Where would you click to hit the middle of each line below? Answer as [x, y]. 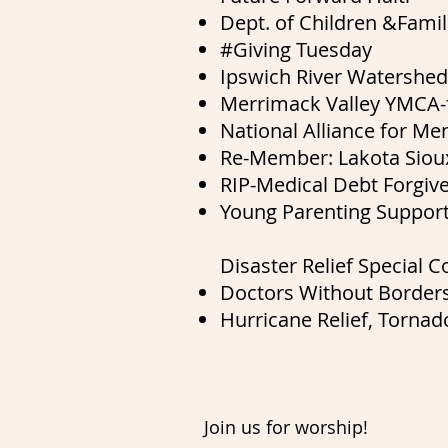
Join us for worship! [286, 426]
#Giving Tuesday [296, 49]
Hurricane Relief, [299, 319]
